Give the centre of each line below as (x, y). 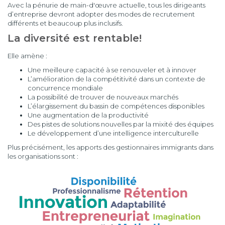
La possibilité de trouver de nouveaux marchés (103, 97)
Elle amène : (27, 56)
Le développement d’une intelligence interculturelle (113, 133)
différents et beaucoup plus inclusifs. (65, 23)
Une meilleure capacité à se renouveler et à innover (112, 70)
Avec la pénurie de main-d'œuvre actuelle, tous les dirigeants (106, 5)
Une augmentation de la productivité (88, 115)
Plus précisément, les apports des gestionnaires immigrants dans (110, 147)
